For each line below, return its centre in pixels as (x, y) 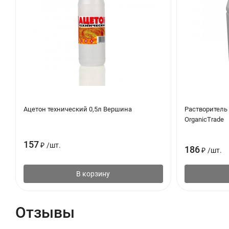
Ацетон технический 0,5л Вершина (78, 109)
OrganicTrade (204, 120)
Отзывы (45, 213)
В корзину (93, 174)
